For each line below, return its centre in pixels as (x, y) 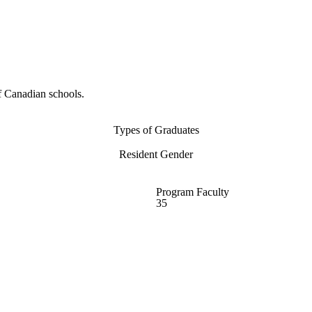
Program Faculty (193, 192)
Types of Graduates (156, 130)
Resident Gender (156, 155)
